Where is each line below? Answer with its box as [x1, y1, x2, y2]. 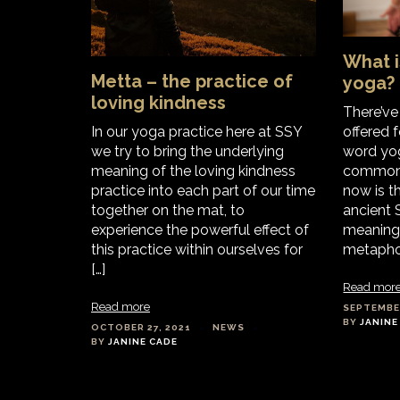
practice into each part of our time [91, 182, 315, 200]
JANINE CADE [108, 337, 178, 347]
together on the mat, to [91, 202, 245, 220]
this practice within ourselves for [91, 241, 303, 259]
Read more [91, 300, 150, 314]
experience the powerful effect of [91, 221, 309, 239]
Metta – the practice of [91, 71, 293, 93]
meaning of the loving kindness [91, 162, 296, 180]
